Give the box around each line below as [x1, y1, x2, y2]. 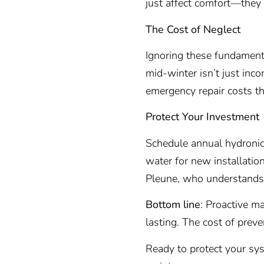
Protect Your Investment [146, 110, 259, 124]
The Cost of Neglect [146, 22, 240, 37]
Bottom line [146, 197, 200, 212]
